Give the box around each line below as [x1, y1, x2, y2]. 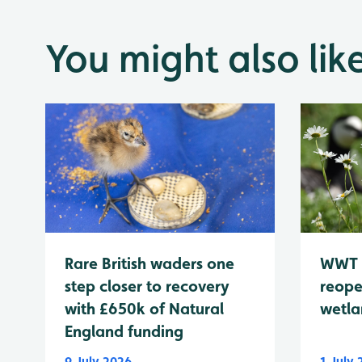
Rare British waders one [65, 254, 234, 274]
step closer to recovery [65, 276, 229, 297]
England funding [65, 322, 183, 342]
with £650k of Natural [65, 299, 224, 319]
